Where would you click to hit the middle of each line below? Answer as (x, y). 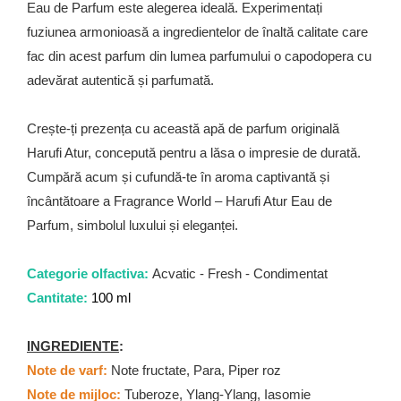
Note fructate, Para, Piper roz (194, 370)
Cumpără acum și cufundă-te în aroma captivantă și (178, 177)
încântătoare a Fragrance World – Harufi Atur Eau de (179, 201)
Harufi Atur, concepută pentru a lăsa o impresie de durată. (194, 153)
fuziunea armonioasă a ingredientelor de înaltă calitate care (197, 32)
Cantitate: (57, 298)
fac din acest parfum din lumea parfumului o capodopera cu (199, 56)
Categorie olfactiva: (88, 273)
